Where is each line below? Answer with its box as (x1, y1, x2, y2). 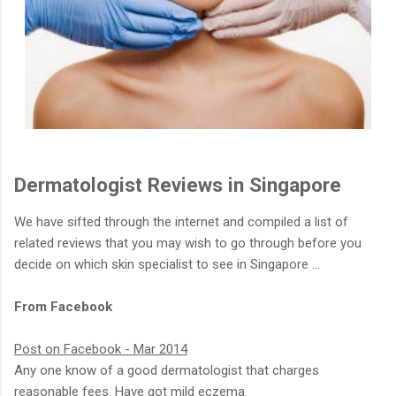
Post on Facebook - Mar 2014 (14, 341, 187, 358)
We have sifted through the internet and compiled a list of (14, 214, 348, 231)
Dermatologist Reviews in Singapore (14, 172, 341, 196)
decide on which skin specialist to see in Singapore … (14, 256, 320, 273)
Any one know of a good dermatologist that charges (14, 362, 319, 379)
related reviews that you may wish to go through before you (14, 235, 362, 252)
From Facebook (14, 299, 112, 316)
